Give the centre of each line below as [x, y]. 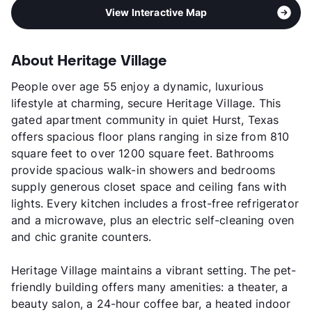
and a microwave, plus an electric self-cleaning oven [153, 220]
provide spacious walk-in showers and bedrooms [143, 170]
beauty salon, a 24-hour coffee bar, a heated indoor [151, 303]
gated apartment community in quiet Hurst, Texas [145, 119]
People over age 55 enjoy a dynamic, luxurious [138, 86]
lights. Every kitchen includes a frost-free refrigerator [155, 203]
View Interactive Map [156, 12]
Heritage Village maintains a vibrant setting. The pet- [154, 270]
